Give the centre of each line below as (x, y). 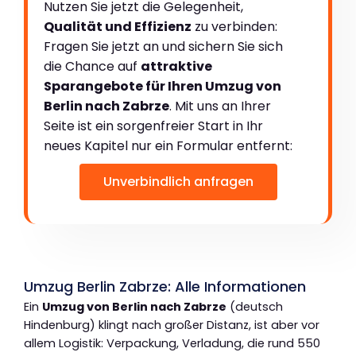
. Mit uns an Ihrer (220, 106)
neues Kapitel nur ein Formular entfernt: (168, 145)
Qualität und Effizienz (118, 26)
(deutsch (255, 306)
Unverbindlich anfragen (178, 181)
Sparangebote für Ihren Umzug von (163, 86)
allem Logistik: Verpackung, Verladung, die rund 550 (172, 343)
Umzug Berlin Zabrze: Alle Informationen (165, 286)
